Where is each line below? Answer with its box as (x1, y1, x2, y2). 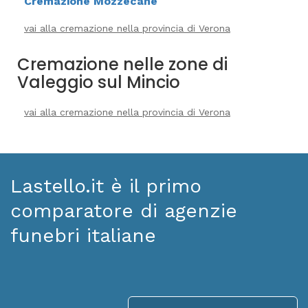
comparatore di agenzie (10, 199, 237, 222)
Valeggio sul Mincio (17, 71, 180, 93)
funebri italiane (10, 224, 156, 247)
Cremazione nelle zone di (17, 53, 228, 76)
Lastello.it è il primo (10, 175, 201, 197)
